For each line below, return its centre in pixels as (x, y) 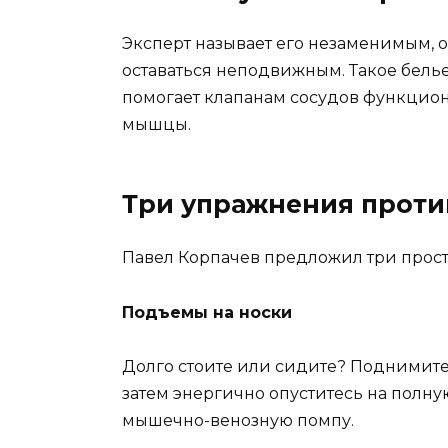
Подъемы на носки (207, 312)
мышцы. (156, 125)
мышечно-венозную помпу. (238, 420)
